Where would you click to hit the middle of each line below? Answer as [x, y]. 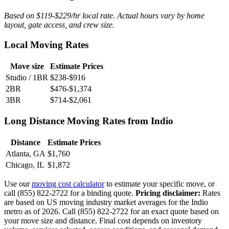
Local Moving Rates [46, 45]
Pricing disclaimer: [168, 193]
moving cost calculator [68, 184]
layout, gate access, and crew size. [59, 25]
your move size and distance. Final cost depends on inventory [103, 221]
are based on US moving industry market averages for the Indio [106, 202]
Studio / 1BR [27, 77]
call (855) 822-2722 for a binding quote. [70, 193]
